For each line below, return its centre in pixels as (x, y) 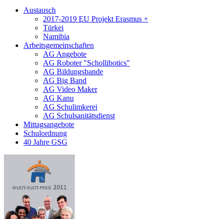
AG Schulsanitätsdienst (79, 116)
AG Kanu (58, 98)
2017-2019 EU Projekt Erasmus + (96, 19)
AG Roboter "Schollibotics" (87, 63)
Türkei (53, 28)
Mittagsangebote (49, 125)
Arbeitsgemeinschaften (59, 45)
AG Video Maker (70, 89)
